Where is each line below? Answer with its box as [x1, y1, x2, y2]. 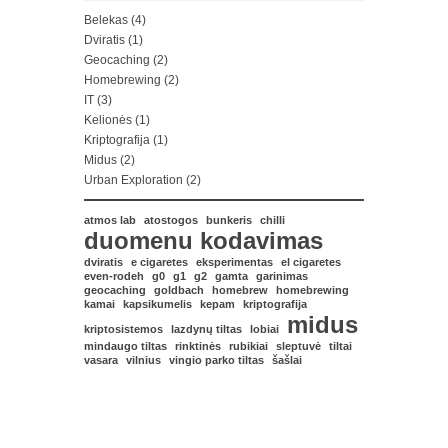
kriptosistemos [84, 322, 163, 335]
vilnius [126, 353, 161, 366]
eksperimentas [196, 255, 273, 268]
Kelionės [84, 112, 132, 127]
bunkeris [206, 213, 252, 226]
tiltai [329, 339, 352, 352]
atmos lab [84, 213, 136, 226]
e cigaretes [131, 255, 188, 268]
